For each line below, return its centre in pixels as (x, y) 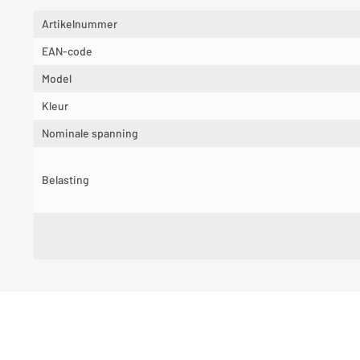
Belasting (65, 180)
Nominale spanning (90, 133)
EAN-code (67, 51)
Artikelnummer (80, 24)
